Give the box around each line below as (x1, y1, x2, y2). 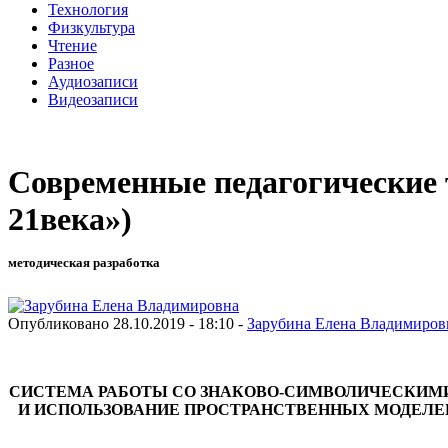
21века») (8, 201, 132, 238)
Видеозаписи (48, 90, 138, 108)
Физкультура (48, 18, 135, 36)
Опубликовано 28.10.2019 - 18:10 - (8, 314, 247, 332)
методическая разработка (8, 255, 160, 271)
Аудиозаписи (48, 72, 138, 90)
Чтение (48, 36, 97, 54)
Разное (48, 54, 94, 72)
